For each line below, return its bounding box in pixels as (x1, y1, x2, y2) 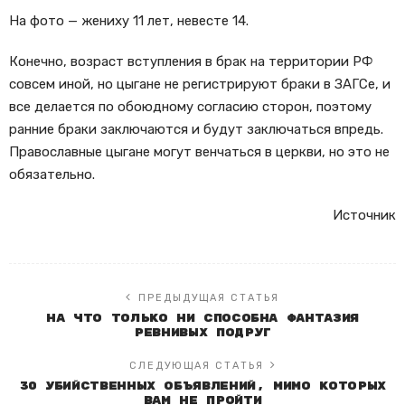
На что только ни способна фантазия (46, 312, 359, 326)
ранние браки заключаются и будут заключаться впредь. (9, 121, 383, 138)
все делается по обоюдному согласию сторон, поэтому (9, 99, 372, 116)
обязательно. (9, 166, 95, 184)
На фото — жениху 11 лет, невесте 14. (9, 13, 249, 30)
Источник (333, 207, 396, 224)
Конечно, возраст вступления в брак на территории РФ (9, 53, 373, 71)
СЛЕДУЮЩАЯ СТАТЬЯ (128, 360, 264, 372)
